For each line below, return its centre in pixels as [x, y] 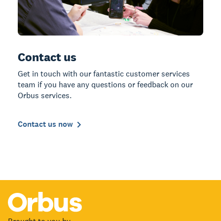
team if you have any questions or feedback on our [105, 85]
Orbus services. [45, 96]
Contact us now [45, 124]
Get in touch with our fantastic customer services [104, 74]
